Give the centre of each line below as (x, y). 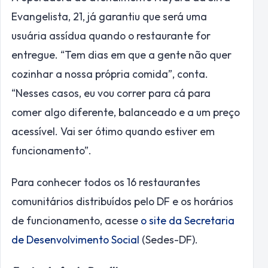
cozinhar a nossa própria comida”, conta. (110, 74)
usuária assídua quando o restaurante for (111, 36)
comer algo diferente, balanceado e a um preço (126, 112)
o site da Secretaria (188, 220)
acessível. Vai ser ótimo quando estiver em (113, 132)
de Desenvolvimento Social (75, 239)
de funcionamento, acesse (76, 220)
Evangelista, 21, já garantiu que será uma (109, 17)
